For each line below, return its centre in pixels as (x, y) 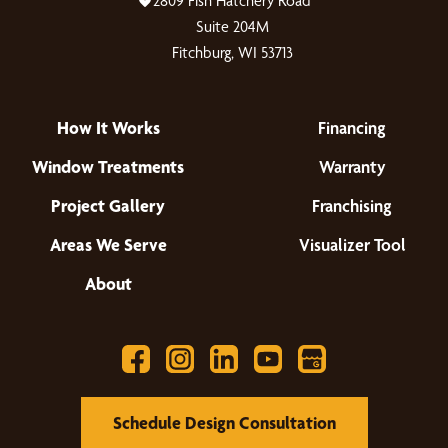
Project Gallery (108, 205)
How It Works (108, 127)
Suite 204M (232, 26)
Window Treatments (108, 166)
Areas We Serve (108, 244)
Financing (352, 127)
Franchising (352, 205)
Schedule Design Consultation (224, 422)
